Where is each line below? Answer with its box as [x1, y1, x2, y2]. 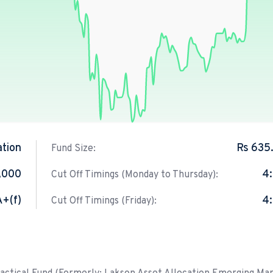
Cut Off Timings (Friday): [51, 195, 157, 208]
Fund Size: [51, 143, 96, 155]
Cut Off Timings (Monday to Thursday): [51, 169, 218, 182]
